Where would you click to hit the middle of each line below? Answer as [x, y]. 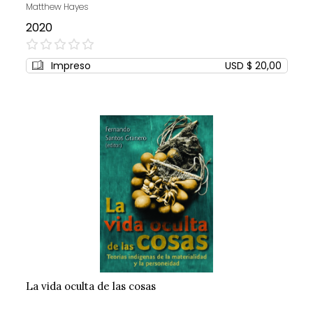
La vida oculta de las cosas [90, 286]
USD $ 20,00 [253, 66]
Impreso [71, 66]
